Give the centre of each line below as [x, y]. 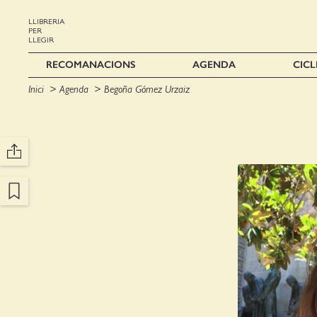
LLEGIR [41, 40]
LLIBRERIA [46, 22]
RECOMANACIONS [90, 65]
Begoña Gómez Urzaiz [147, 89]
